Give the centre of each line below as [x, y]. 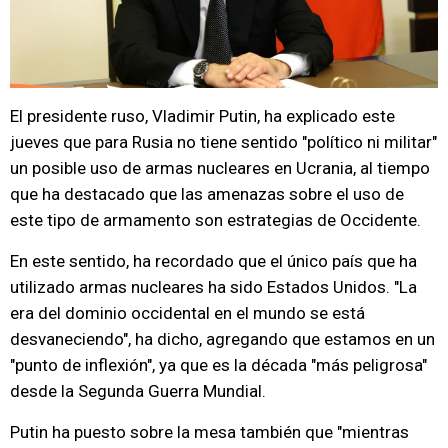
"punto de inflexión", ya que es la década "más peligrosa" [218, 365]
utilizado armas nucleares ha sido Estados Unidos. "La [213, 287]
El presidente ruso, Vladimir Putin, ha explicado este [202, 116]
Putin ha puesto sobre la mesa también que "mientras [209, 432]
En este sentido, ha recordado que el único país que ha [213, 261]
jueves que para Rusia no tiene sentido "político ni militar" [223, 142]
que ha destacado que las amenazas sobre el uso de [207, 194]
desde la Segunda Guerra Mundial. [138, 391]
